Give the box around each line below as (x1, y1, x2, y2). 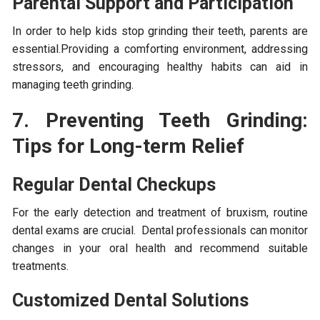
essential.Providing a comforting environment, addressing (12, 41, 308, 56)
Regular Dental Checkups (12, 174, 216, 195)
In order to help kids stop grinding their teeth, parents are (12, 24, 308, 38)
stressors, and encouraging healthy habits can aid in (12, 59, 308, 74)
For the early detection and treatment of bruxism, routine (12, 205, 308, 219)
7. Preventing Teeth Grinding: (12, 108, 308, 132)
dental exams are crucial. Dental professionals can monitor (12, 223, 308, 237)
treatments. (12, 259, 69, 273)
